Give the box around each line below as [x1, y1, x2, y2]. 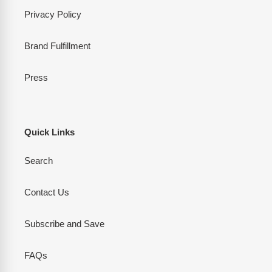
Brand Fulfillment [24, 40, 90, 51]
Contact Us [24, 187, 69, 198]
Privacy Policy [24, 8, 81, 19]
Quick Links [24, 126, 75, 137]
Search [24, 155, 53, 166]
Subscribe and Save [24, 219, 104, 229]
